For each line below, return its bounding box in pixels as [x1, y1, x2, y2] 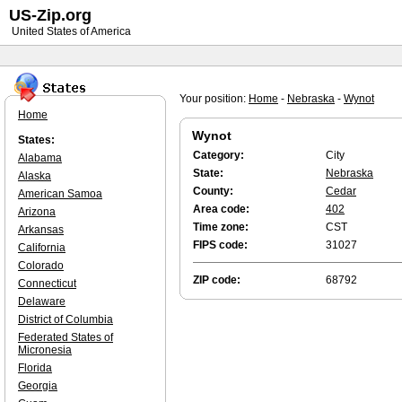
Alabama [18, 152, 62, 164]
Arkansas [18, 223, 64, 236]
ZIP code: [193, 274, 240, 286]
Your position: [179, 92, 249, 105]
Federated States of [18, 331, 113, 344]
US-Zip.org [9, 6, 92, 24]
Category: [193, 149, 244, 162]
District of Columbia [18, 313, 113, 326]
